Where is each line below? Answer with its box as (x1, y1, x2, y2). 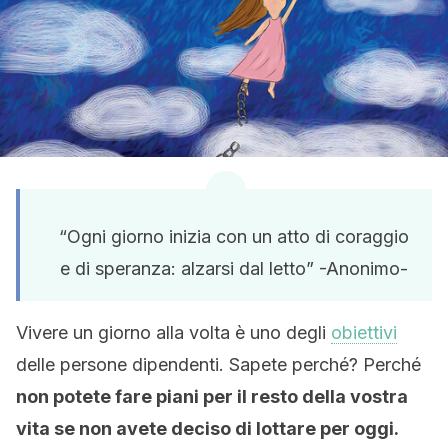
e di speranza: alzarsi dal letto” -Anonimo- (60, 258, 408, 279)
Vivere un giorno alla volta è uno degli (16, 322, 331, 343)
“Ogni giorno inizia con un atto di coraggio (59, 226, 409, 247)
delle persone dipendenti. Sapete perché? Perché (16, 354, 421, 375)
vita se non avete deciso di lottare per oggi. (16, 418, 399, 439)
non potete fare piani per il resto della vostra (16, 386, 408, 407)
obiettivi (331, 322, 397, 343)
